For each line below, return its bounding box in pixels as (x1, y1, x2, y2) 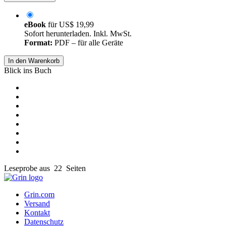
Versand (24, 199, 50, 208)
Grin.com (24, 190, 54, 199)
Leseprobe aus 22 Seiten (4, 164, 86, 173)
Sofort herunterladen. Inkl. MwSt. (24, 29, 132, 38)
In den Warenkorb (8, 57, 60, 65)
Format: (24, 38, 52, 47)
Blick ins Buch (4, 66, 51, 75)
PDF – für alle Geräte (52, 38, 123, 47)
